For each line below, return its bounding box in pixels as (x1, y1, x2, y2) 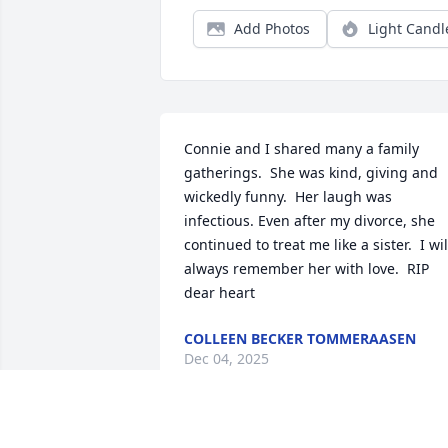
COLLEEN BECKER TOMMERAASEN (184, 329, 416, 349)
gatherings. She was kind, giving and (184, 163, 438, 183)
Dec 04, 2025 (184, 349, 269, 369)
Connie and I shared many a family (184, 139, 419, 159)
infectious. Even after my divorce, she (184, 211, 435, 231)
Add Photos (234, 19, 310, 39)
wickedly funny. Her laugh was (184, 187, 392, 207)
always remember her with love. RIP (184, 259, 429, 279)
